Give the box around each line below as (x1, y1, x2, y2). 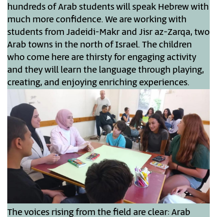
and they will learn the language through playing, (7, 64, 204, 77)
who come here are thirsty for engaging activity (7, 51, 196, 64)
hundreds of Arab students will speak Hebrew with (7, 1, 209, 14)
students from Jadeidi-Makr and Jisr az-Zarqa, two (7, 26, 210, 39)
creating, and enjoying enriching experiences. (7, 77, 189, 90)
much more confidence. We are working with (7, 14, 186, 27)
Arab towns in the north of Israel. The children (7, 39, 192, 52)
